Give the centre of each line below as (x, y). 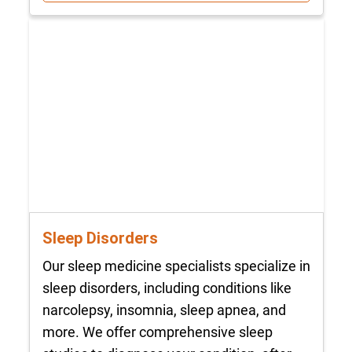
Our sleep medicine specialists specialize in (176, 266)
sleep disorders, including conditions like (167, 288)
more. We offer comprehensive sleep (157, 332)
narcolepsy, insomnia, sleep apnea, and (164, 310)
